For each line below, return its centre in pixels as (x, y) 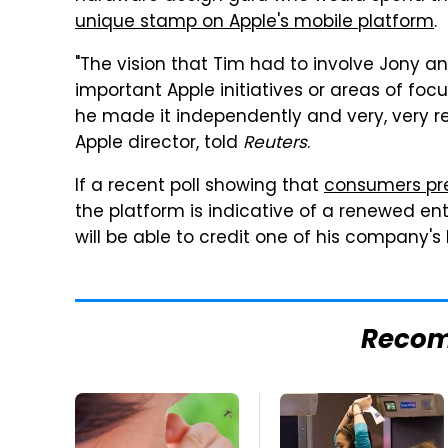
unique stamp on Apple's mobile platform (254, 23)
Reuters (275, 144)
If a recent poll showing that (199, 187)
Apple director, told (159, 144)
